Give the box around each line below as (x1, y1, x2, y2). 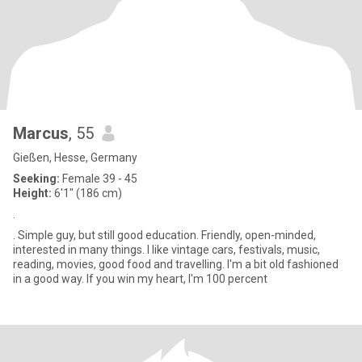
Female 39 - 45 (60, 172, 137, 185)
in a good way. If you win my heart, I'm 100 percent (13, 272, 267, 285)
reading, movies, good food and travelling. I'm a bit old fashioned (13, 258, 339, 271)
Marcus (13, 124, 69, 143)
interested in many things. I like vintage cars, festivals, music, (13, 243, 320, 256)
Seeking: (13, 172, 60, 185)
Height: (13, 187, 52, 200)
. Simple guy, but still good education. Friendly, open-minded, (13, 229, 316, 242)
